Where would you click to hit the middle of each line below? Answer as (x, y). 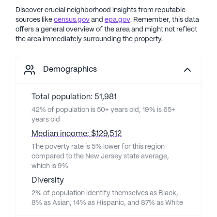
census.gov (72, 20)
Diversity (48, 180)
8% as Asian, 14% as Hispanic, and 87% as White (107, 203)
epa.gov (117, 20)
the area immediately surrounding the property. (89, 39)
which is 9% (50, 166)
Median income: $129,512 (77, 134)
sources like (34, 20)
